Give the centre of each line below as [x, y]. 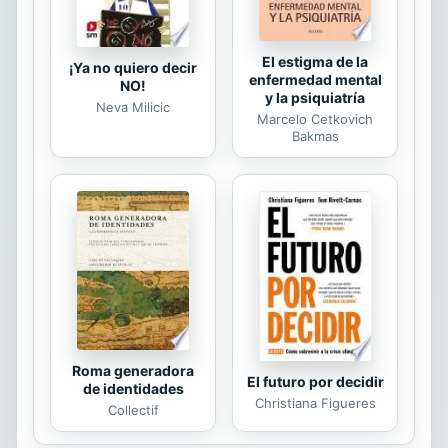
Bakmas [315, 136]
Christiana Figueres [315, 403]
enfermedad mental [315, 80]
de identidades [133, 388]
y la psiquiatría [315, 98]
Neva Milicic [133, 106]
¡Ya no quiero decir [133, 67]
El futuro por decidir [315, 382]
